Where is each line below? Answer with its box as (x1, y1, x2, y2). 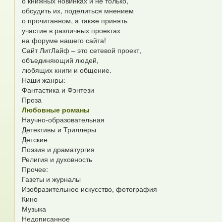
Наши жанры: (22, 75, 66, 85)
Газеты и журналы (22, 174, 81, 184)
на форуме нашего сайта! (22, 35, 109, 46)
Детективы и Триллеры (22, 124, 97, 135)
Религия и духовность (22, 154, 93, 165)
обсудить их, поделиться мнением (22, 5, 136, 16)
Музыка (22, 204, 47, 214)
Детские (22, 134, 48, 145)
